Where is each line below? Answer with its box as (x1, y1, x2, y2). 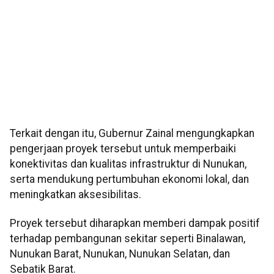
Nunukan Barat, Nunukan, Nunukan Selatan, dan (10, 248, 230, 261)
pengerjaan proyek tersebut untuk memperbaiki (10, 143, 236, 155)
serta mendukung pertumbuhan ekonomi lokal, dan (10, 173, 249, 186)
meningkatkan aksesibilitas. (10, 188, 141, 201)
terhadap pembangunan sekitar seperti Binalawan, (10, 232, 245, 245)
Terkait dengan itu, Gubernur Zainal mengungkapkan (10, 127, 254, 140)
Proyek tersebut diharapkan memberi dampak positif (10, 217, 260, 230)
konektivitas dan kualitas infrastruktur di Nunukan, (10, 158, 246, 171)
